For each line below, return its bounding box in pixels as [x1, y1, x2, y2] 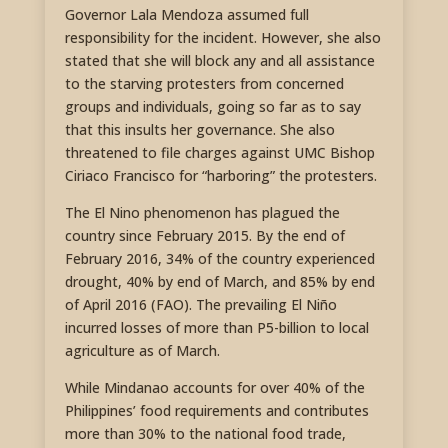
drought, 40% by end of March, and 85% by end [64, 272, 375, 292]
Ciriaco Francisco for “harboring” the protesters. [64, 166, 377, 186]
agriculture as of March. [64, 341, 220, 361]
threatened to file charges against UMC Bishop [64, 143, 375, 163]
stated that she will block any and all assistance [64, 51, 375, 71]
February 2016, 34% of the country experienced [64, 249, 375, 269]
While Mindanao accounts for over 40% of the [64, 378, 365, 398]
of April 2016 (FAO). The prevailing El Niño [64, 295, 337, 315]
